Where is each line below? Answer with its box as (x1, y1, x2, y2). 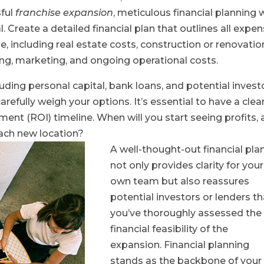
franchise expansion (15, 6, 114, 18)
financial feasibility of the (110, 223, 229, 235)
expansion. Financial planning (110, 239, 250, 250)
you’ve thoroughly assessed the (110, 207, 262, 219)
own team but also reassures (110, 175, 250, 187)
